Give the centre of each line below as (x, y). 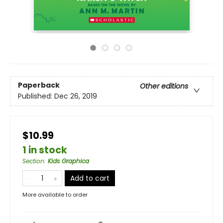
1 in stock (45, 150)
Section (33, 161)
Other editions (164, 86)
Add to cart (90, 178)
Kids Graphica (68, 161)
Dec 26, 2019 (76, 96)
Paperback (39, 85)
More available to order (55, 195)
